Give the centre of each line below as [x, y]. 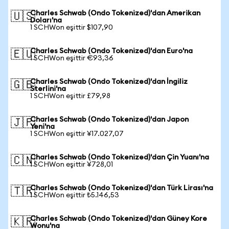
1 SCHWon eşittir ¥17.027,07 [77, 134]
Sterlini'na [48, 89]
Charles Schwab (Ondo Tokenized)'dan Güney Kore [119, 219]
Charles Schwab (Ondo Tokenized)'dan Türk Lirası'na [122, 188]
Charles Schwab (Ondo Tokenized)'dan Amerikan [115, 13]
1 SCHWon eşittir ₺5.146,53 [75, 195]
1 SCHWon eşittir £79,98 [70, 96]
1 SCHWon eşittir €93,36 [72, 58]
